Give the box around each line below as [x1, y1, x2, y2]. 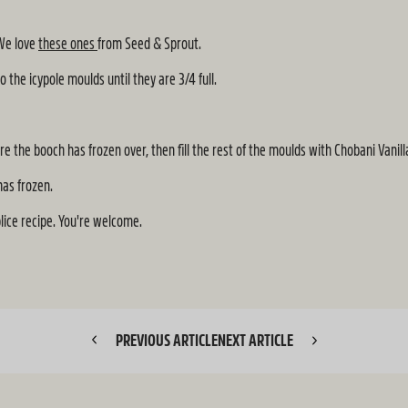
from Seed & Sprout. [97, 36, 201, 52]
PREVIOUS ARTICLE [112, 332, 218, 349]
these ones [38, 36, 97, 52]
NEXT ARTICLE [217, 332, 296, 349]
